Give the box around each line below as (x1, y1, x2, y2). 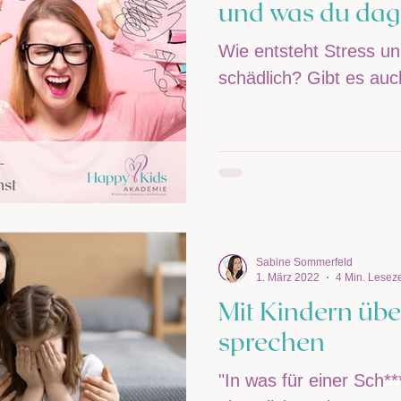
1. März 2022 (256, 270, 320, 284)
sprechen (218, 326, 325, 356)
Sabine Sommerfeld (256, 256, 353, 269)
